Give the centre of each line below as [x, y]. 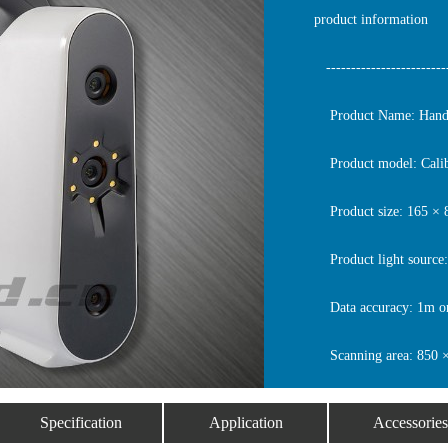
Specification [80, 422]
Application [245, 422]
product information [371, 19]
